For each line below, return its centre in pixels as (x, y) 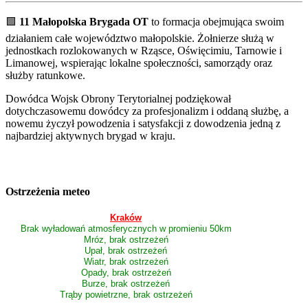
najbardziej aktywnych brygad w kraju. (90, 136)
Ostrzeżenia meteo (48, 191)
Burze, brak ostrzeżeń (126, 283)
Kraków (126, 217)
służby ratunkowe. (45, 76)
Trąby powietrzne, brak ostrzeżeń (126, 294)
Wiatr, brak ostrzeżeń (126, 261)
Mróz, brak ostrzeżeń (126, 239)
